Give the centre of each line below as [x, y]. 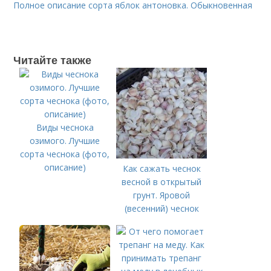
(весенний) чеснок [162, 208]
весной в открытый [162, 182]
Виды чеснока [65, 127]
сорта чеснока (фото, [65, 154]
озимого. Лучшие [65, 141]
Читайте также [53, 60]
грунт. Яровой [162, 195]
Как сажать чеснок [162, 168]
